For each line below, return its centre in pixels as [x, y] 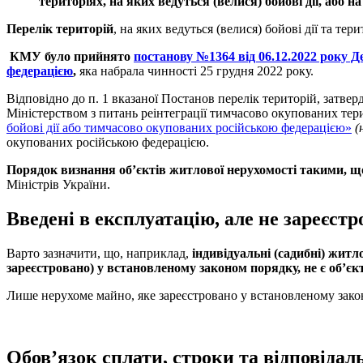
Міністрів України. [58, 185]
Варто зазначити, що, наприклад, [99, 253]
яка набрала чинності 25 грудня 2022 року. [195, 71]
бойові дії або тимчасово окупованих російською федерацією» [179, 128]
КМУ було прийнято [72, 57]
